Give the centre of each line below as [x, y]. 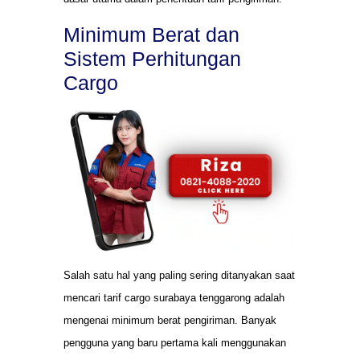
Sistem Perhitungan [152, 58]
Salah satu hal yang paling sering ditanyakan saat [179, 275]
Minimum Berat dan [151, 34]
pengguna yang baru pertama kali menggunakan [175, 342]
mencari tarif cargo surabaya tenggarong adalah [174, 297]
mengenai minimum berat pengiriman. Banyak [170, 320]
